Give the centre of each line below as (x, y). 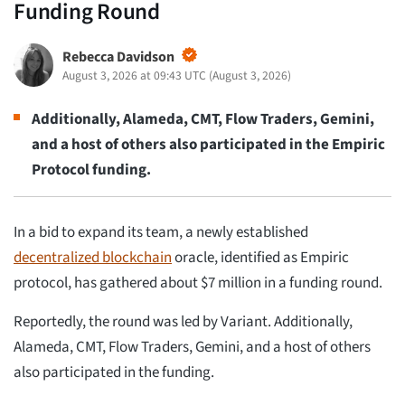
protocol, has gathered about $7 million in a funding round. (199, 283)
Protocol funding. (91, 170)
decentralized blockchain (93, 258)
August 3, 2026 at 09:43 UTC (134, 75)
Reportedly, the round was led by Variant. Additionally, (183, 322)
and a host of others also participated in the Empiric (208, 144)
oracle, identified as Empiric (260, 258)
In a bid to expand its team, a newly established (161, 233)
